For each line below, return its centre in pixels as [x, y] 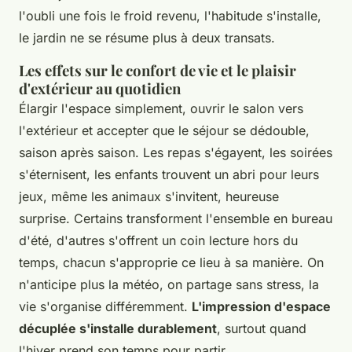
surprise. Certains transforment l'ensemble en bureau [176, 218]
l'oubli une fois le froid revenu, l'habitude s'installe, [170, 15]
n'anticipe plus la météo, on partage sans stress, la [169, 284]
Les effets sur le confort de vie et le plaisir [158, 70]
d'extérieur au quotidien [100, 88]
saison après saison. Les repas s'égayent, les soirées [176, 152]
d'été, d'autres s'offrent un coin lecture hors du [158, 240]
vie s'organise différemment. [105, 306]
